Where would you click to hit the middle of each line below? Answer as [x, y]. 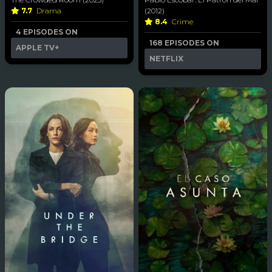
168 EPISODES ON [184, 43]
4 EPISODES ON [47, 32]
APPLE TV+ [37, 48]
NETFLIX [166, 59]
